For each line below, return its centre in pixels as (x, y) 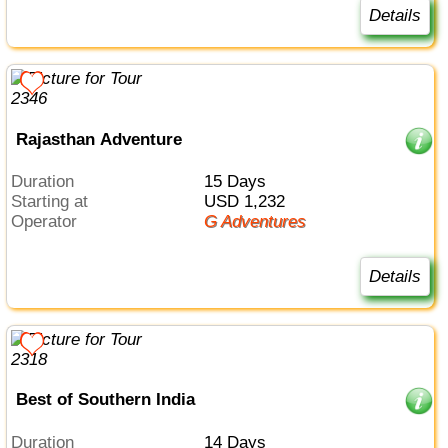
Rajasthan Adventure (98, 139)
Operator (51, 222)
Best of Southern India (105, 400)
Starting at (55, 202)
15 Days (239, 182)
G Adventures (261, 222)
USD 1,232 (250, 202)
